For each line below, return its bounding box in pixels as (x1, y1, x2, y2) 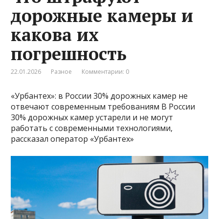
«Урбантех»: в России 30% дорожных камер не (11, 90, 188, 101)
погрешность (11, 42, 127, 65)
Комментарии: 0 (82, 67, 130, 76)
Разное (51, 67, 72, 76)
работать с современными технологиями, (11, 122, 173, 133)
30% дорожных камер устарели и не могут (11, 111, 174, 123)
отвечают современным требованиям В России (11, 101, 196, 112)
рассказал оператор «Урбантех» (11, 133, 134, 144)
